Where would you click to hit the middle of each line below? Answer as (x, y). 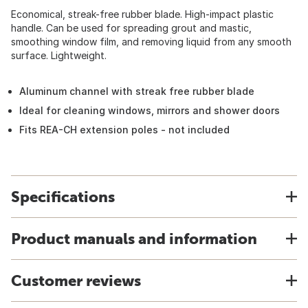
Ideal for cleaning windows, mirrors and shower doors (150, 110)
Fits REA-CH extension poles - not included (124, 130)
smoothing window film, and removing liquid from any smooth (151, 42)
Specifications (63, 197)
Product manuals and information (134, 239)
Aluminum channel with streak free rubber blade (137, 91)
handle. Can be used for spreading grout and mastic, (131, 28)
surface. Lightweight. (59, 55)
